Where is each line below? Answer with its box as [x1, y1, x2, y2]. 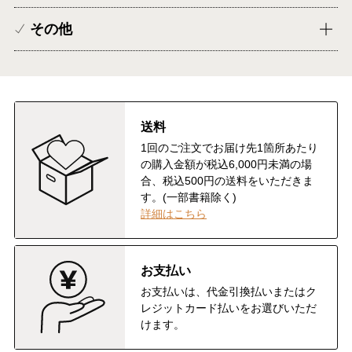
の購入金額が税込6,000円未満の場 [141, 157, 312, 170]
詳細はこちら [141, 207, 207, 220]
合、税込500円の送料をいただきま [141, 174, 313, 187]
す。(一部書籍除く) [141, 190, 236, 203]
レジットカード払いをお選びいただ [141, 301, 317, 314]
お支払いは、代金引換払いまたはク [141, 284, 317, 298]
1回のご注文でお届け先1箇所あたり [141, 141, 318, 154]
